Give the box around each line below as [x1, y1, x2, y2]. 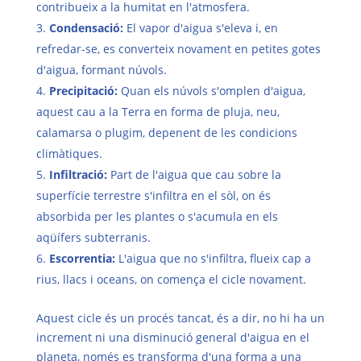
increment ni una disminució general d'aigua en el [35, 329, 309, 345]
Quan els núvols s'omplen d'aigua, [120, 82, 305, 98]
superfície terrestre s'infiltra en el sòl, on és [35, 187, 271, 203]
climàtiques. [35, 145, 102, 161]
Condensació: [48, 19, 123, 35]
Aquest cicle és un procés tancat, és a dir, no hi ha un [35, 309, 325, 326]
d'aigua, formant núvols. [35, 61, 167, 77]
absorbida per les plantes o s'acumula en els [35, 208, 278, 224]
